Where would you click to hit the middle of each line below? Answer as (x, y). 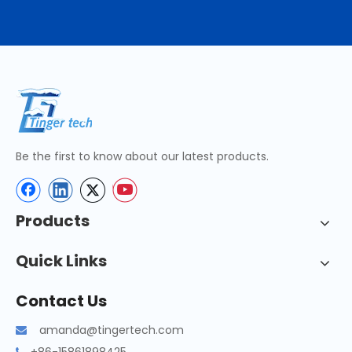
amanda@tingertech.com (112, 330)
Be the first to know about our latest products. (142, 156)
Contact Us (61, 301)
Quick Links (61, 261)
